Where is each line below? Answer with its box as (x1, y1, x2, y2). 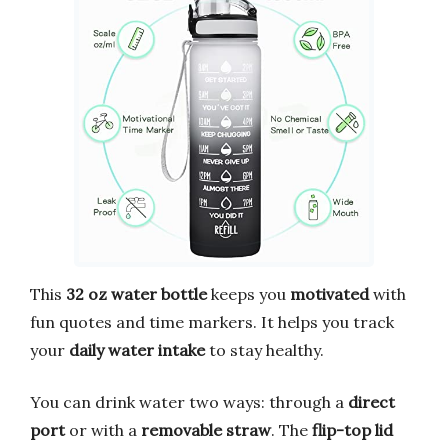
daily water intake (69, 339, 205, 360)
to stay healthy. (205, 339, 324, 360)
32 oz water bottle (66, 283, 207, 304)
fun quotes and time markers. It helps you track (30, 311, 394, 332)
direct (348, 391, 395, 412)
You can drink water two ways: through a (30, 391, 348, 412)
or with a (65, 419, 141, 440)
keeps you (207, 283, 290, 304)
